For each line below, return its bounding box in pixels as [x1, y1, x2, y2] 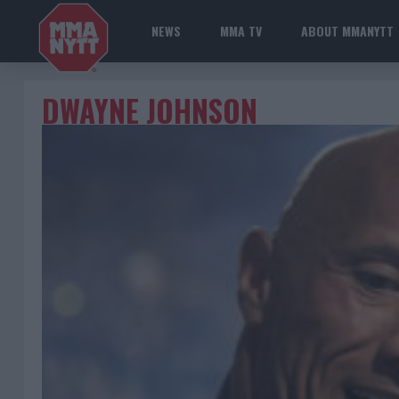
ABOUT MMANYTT [301, 21, 394, 40]
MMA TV [220, 21, 262, 40]
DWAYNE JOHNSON [42, 89, 257, 133]
